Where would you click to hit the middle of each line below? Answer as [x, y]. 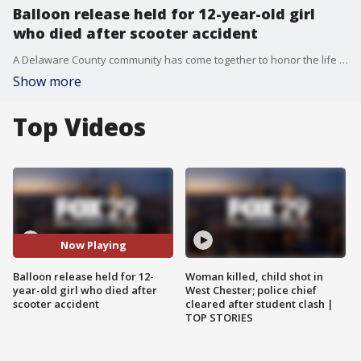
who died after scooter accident [135, 33]
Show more [47, 81]
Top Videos [79, 127]
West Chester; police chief [251, 290]
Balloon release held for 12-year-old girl [164, 14]
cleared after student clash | [259, 303]
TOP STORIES [219, 317]
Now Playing [93, 245]
